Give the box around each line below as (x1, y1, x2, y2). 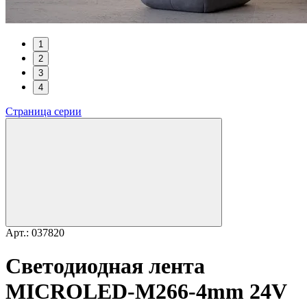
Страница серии (5, 106, 82, 117)
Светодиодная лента (5, 254, 205, 279)
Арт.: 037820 (5, 227, 64, 238)
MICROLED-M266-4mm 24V (5, 279, 286, 304)
